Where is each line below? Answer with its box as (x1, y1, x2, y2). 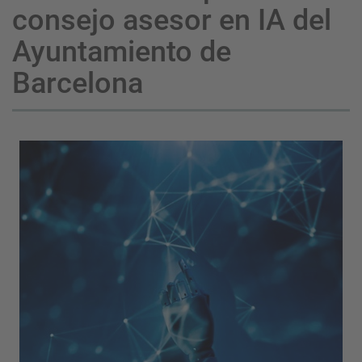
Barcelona (12, 66, 143, 101)
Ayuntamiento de (12, 35, 231, 69)
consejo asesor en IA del (12, 3, 331, 38)
